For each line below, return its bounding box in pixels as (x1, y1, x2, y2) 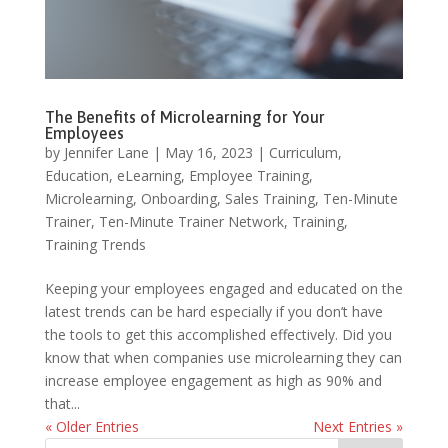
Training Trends (44, 235, 146, 255)
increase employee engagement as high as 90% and (44, 371, 382, 391)
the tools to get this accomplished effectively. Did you (44, 325, 392, 345)
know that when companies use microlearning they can (44, 348, 402, 368)
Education (44, 166, 109, 186)
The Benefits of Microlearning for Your (44, 108, 325, 127)
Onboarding (140, 189, 217, 209)
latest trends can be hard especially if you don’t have (44, 302, 383, 322)
